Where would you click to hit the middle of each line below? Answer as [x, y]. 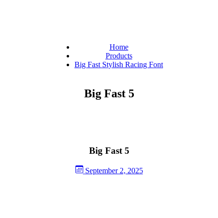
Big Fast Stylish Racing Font [119, 65]
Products [119, 56]
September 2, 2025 [114, 170]
